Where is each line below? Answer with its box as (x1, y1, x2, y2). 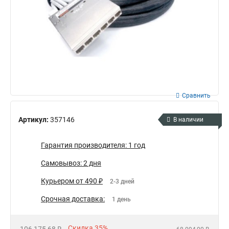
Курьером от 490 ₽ (41, 177, 103, 186)
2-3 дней (110, 178, 134, 186)
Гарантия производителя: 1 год (41, 141, 145, 150)
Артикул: (18, 115, 50, 124)
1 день (112, 196, 131, 203)
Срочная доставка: (41, 195, 105, 203)
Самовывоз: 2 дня (41, 159, 101, 168)
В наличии (173, 116, 203, 123)
